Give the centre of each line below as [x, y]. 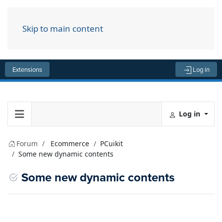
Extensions [27, 69]
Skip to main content [63, 28]
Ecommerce [70, 143]
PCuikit [111, 143]
